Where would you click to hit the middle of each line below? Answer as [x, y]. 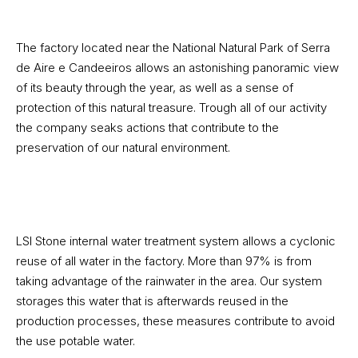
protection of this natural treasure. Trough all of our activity [171, 108]
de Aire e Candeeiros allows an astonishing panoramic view [177, 68]
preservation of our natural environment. [123, 148]
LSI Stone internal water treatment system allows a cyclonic [176, 241]
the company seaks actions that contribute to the [147, 128]
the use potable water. [76, 341]
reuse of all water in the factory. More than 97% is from [164, 261]
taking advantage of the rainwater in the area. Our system [169, 281]
